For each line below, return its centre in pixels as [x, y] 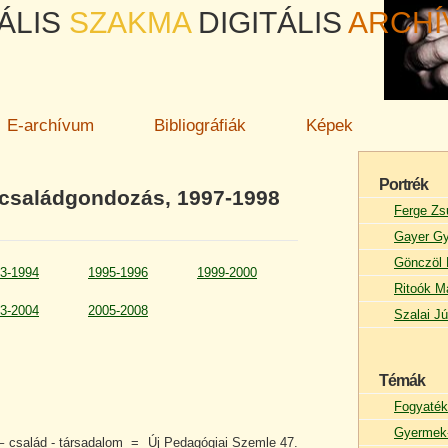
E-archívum [50, 125]
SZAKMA [129, 22]
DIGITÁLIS [270, 22]
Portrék [403, 184]
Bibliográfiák [200, 125]
